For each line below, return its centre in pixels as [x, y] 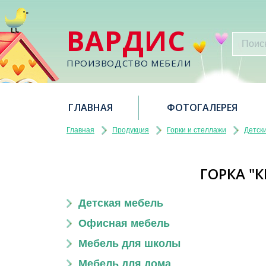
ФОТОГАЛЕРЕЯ [202, 107]
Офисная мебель [124, 223]
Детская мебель [121, 203]
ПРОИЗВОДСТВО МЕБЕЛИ [129, 63]
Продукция [131, 130]
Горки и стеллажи [197, 130]
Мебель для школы [129, 243]
